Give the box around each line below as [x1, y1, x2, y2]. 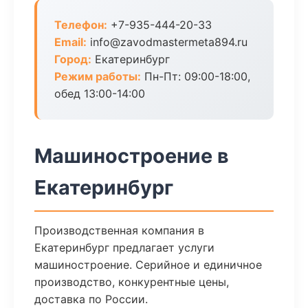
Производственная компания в [34, 223, 204, 237]
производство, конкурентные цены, [34, 275, 229, 289]
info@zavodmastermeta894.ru [87, 35, 247, 49]
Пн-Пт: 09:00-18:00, [141, 69, 250, 83]
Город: [54, 52, 91, 66]
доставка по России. [34, 292, 148, 306]
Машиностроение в [34, 144, 229, 168]
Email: [54, 35, 87, 49]
